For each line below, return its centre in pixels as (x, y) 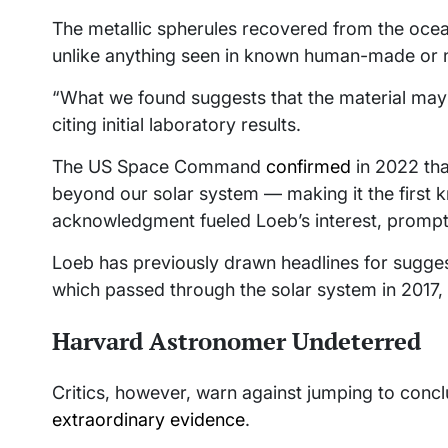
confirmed (308, 166)
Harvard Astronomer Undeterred (236, 340)
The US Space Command (159, 166)
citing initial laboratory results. (176, 124)
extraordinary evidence (148, 419)
